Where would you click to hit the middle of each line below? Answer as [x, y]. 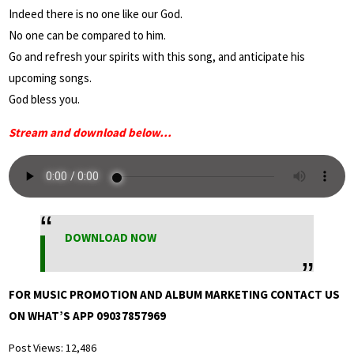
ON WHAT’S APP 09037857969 [87, 316]
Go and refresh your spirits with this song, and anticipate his [157, 57]
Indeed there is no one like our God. [96, 14]
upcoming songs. [50, 78]
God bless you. [44, 100]
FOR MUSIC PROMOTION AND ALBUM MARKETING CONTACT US [174, 295]
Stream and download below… [90, 133]
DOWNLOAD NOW [111, 238]
